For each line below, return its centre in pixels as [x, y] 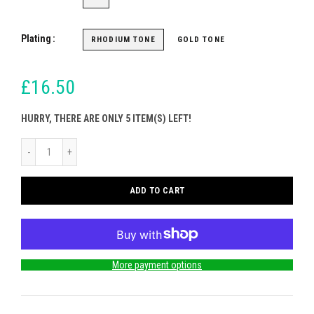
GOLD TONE [201, 39]
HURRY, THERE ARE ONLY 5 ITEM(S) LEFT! [106, 118]
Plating [36, 39]
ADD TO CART [157, 190]
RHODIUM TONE [123, 39]
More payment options [157, 265]
